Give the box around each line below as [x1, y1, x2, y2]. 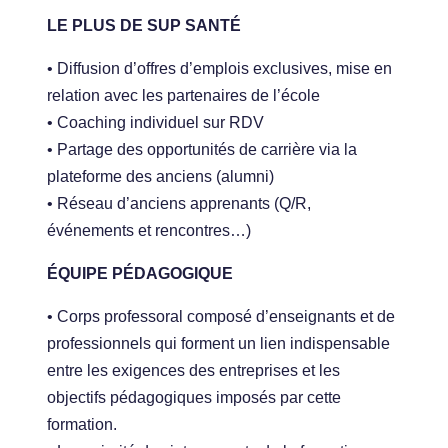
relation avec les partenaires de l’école [47, 87, 321, 105]
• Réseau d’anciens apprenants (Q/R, [47, 195, 312, 213]
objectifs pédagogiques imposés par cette [47, 389, 342, 407]
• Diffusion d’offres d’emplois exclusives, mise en [47, 60, 393, 78]
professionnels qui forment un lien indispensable [47, 335, 391, 353]
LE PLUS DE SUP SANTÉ [47, 17, 242, 35]
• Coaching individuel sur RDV [47, 114, 265, 132]
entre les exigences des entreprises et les [47, 362, 341, 380]
